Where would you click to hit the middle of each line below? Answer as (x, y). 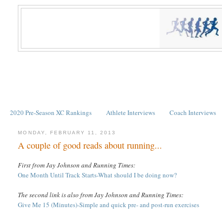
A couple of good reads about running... (90, 145)
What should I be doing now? (138, 175)
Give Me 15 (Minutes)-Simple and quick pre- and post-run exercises (109, 205)
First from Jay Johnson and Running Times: (77, 165)
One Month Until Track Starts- (58, 175)
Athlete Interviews (131, 112)
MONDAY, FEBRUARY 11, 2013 (67, 132)
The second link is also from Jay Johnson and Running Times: (101, 195)
